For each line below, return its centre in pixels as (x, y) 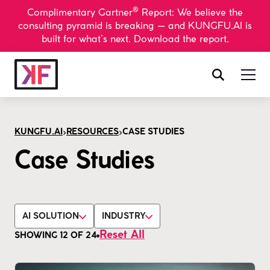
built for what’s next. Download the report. (135, 39)
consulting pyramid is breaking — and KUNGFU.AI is (135, 26)
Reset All (122, 236)
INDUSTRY (124, 217)
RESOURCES (93, 133)
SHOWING (37, 236)
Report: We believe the (191, 12)
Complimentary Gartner (80, 12)
